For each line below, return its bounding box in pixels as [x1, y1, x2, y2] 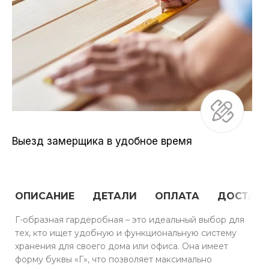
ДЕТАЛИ [92, 190, 137, 202]
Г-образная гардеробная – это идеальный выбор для [15, 214, 244, 225]
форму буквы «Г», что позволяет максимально [15, 253, 212, 265]
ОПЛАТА [155, 190, 199, 202]
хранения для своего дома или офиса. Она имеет [15, 240, 228, 252]
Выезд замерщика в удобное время [12, 134, 192, 147]
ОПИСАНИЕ [15, 190, 74, 202]
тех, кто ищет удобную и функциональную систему [15, 227, 237, 238]
